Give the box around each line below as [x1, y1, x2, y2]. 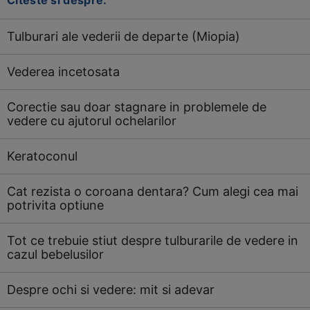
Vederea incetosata [7, 64, 120, 79]
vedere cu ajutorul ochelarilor [7, 113, 176, 128]
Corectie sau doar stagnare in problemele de [7, 100, 266, 114]
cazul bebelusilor [7, 247, 104, 262]
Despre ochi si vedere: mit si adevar [7, 282, 215, 297]
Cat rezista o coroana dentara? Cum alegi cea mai [7, 184, 298, 199]
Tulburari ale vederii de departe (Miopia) [7, 29, 240, 44]
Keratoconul [7, 149, 77, 163]
